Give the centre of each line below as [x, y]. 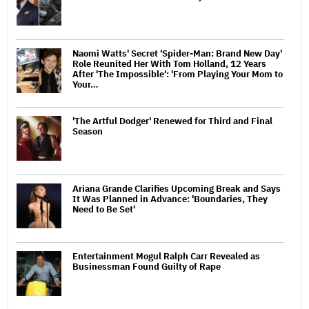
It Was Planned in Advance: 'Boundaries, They [170, 199]
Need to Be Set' [104, 209]
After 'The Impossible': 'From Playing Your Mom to [178, 74]
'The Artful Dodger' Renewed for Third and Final [172, 121]
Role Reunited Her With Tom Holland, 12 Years [169, 63]
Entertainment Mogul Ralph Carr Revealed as [166, 256]
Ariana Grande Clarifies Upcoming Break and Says [177, 188]
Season [88, 131]
